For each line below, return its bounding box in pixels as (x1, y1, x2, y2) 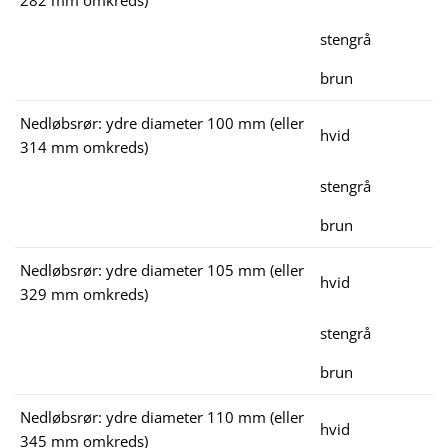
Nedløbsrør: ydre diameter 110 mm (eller (20, 407, 304, 428)
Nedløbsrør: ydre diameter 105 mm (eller (20, 260, 304, 281)
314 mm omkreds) (20, 137, 148, 158)
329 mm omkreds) (20, 284, 148, 305)
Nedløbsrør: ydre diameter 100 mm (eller (20, 113, 304, 134)
